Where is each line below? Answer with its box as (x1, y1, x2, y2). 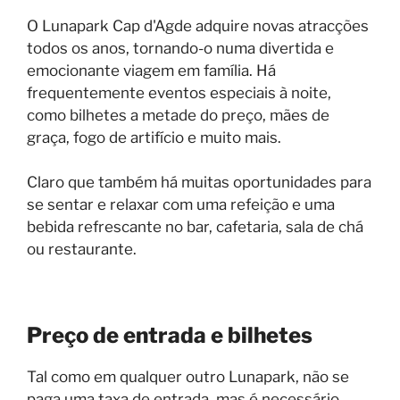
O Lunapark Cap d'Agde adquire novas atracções (27, 16, 369, 35)
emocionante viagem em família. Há (27, 61, 276, 79)
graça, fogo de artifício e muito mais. (27, 128, 281, 146)
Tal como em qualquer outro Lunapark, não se (27, 368, 349, 386)
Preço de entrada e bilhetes (27, 322, 312, 348)
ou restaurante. (27, 240, 137, 258)
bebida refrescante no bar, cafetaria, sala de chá (27, 218, 363, 236)
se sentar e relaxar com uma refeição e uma (27, 196, 335, 213)
